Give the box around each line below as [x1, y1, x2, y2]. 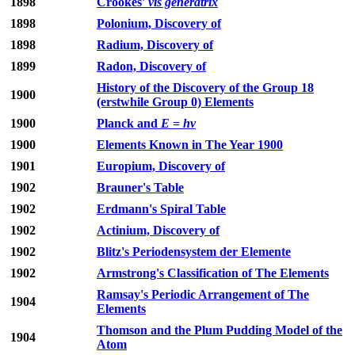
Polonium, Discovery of [97, 17, 221, 31]
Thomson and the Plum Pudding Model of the [97, 323, 342, 338]
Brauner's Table [97, 181, 184, 195]
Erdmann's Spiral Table [97, 202, 226, 216]
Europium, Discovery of [97, 159, 225, 174]
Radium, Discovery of [97, 38, 213, 52]
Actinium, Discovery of [97, 223, 219, 238]
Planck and [97, 116, 161, 131]
